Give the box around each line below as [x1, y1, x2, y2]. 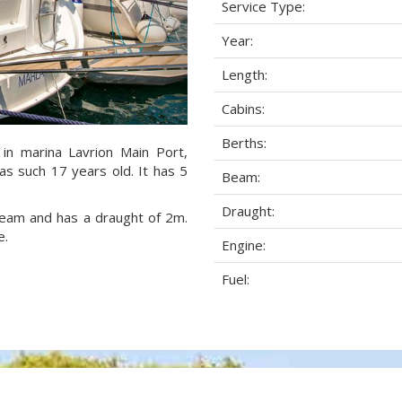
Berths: [222, 134, 267, 152]
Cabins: [222, 100, 265, 118]
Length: [222, 66, 267, 83]
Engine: [222, 236, 266, 254]
